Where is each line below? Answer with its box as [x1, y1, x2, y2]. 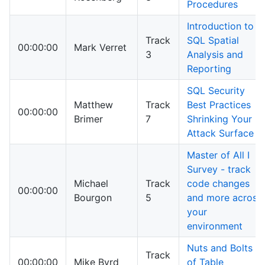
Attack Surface [187, 127, 254, 140]
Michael [74, 177, 108, 190]
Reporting [187, 63, 231, 75]
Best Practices [187, 99, 251, 111]
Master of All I [187, 149, 250, 161]
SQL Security [187, 85, 245, 97]
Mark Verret [74, 41, 127, 54]
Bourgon [74, 192, 112, 204]
